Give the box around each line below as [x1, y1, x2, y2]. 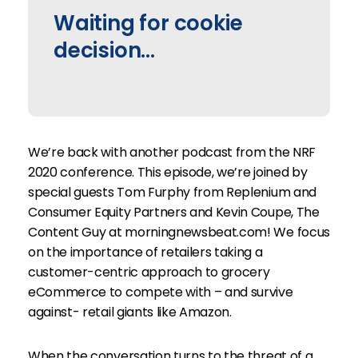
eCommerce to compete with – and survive [28, 283, 293, 301]
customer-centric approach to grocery [28, 263, 270, 281]
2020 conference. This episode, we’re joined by [28, 163, 308, 181]
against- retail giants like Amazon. [28, 303, 232, 321]
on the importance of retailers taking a [28, 243, 263, 261]
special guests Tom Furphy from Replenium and [28, 183, 316, 201]
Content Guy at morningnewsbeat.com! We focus [28, 223, 330, 241]
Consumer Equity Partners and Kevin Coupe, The [28, 203, 320, 221]
